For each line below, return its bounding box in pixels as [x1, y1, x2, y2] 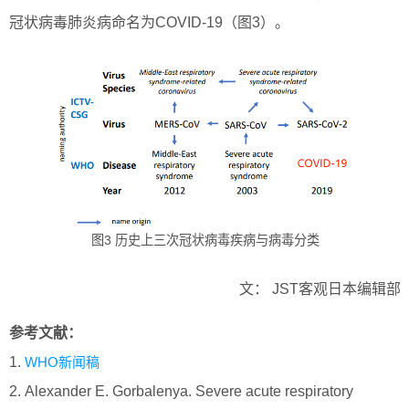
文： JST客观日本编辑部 [239, 280, 401, 297]
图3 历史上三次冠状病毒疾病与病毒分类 [90, 233, 320, 248]
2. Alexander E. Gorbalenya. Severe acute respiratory [9, 383, 353, 399]
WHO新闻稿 [25, 353, 100, 370]
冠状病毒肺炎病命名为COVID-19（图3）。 [9, 15, 289, 30]
